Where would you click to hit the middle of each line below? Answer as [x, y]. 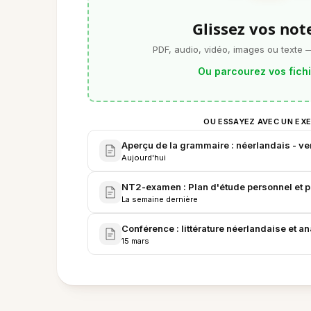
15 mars [135, 241]
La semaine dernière [160, 199]
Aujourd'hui [144, 158]
